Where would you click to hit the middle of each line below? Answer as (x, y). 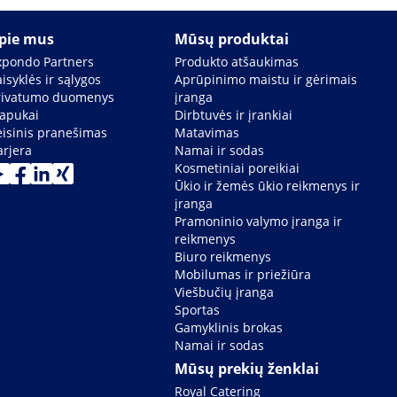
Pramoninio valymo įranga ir (259, 222)
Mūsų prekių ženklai (247, 369)
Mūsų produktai (232, 39)
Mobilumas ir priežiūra (243, 275)
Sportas (198, 310)
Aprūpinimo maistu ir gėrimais (266, 80)
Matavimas (207, 133)
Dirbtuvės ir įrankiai (234, 115)
